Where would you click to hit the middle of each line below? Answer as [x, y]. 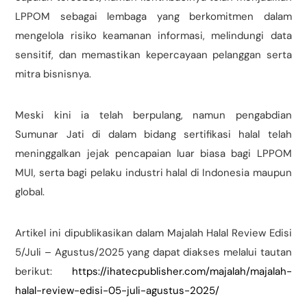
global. [30, 192]
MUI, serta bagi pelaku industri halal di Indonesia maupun [153, 173]
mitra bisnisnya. [55, 74]
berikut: [44, 272]
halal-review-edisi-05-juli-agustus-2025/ [118, 291]
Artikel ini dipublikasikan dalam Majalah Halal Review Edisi [153, 233]
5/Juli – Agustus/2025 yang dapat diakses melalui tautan [153, 253]
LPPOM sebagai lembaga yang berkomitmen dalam [153, 17]
